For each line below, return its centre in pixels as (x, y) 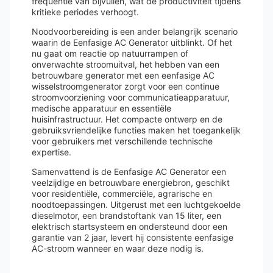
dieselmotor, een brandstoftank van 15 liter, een (126, 215)
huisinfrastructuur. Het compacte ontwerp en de (127, 119)
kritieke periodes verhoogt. (85, 12)
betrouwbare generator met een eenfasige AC (123, 75)
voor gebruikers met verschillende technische (122, 141)
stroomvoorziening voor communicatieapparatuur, (131, 97)
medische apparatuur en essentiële (101, 108)
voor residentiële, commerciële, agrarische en (122, 193)
